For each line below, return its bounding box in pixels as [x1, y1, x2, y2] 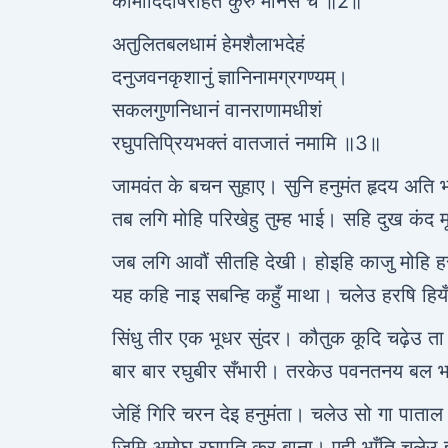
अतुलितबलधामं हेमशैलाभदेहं [112, 32, 305, 56]
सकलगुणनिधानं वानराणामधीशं [112, 98, 322, 122]
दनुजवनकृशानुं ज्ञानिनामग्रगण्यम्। [112, 65, 348, 89]
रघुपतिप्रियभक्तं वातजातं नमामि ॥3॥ [112, 131, 381, 155]
